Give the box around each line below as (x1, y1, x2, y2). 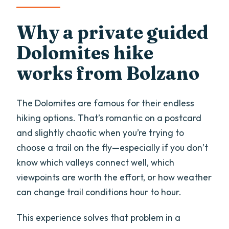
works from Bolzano (16, 62, 200, 85)
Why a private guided (16, 21, 209, 44)
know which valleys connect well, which (16, 156, 175, 168)
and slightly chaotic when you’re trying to (16, 126, 185, 139)
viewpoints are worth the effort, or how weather (16, 171, 212, 183)
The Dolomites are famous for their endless (16, 97, 195, 109)
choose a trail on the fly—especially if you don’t (16, 141, 209, 153)
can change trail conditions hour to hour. (16, 186, 182, 198)
